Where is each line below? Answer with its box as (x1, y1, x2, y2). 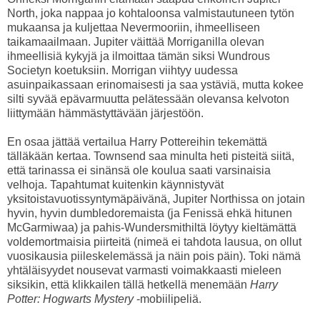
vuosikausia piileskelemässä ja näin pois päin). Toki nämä (7, 250, 301, 263)
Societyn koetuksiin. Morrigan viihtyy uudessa (7, 64, 238, 77)
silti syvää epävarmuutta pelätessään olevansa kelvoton (7, 93, 289, 106)
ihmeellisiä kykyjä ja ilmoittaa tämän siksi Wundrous (7, 50, 270, 63)
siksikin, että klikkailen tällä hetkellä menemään (7, 279, 250, 291)
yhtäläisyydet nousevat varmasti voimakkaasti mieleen (7, 264, 281, 277)
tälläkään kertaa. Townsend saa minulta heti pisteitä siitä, (7, 150, 294, 163)
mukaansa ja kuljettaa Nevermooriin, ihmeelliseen (7, 21, 260, 34)
